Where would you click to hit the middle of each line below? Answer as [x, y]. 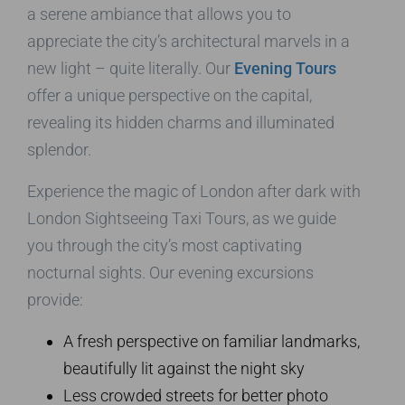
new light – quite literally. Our [131, 68]
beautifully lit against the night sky [184, 368]
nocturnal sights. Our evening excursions [170, 272]
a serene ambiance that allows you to [159, 14]
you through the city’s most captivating [165, 245]
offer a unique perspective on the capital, [170, 95]
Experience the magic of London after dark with [194, 191]
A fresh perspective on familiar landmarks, [212, 341]
